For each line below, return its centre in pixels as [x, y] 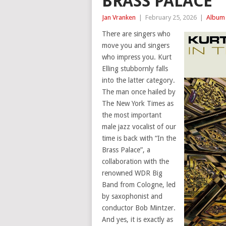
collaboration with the [135, 161]
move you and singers [136, 45]
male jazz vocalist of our [139, 127]
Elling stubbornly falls [135, 69]
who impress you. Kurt [137, 57]
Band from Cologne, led [139, 185]
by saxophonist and [132, 196]
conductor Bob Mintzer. [139, 208]
